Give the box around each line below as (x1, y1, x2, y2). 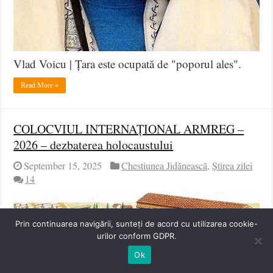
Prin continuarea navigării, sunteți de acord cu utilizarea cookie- (15, 219, 258, 229)
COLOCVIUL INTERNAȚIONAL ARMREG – (13, 120, 244, 137)
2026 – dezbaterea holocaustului (13, 136, 174, 153)
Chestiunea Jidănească (121, 158, 208, 172)
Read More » (21, 80, 59, 90)
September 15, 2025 (24, 158, 102, 172)
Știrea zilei (212, 158, 253, 172)
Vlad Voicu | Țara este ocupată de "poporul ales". (13, 55, 242, 71)
